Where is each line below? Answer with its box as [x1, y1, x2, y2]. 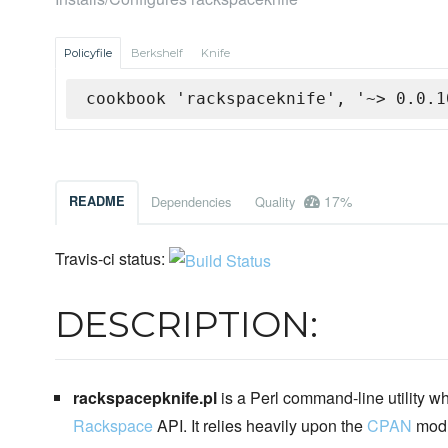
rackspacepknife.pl [72, 386, 217, 409]
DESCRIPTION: [55, 302, 318, 346]
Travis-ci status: [55, 247, 169, 271]
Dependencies [151, 192, 231, 212]
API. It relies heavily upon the [152, 414, 367, 437]
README [69, 192, 125, 211]
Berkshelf [131, 46, 183, 61]
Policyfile [64, 46, 112, 61]
